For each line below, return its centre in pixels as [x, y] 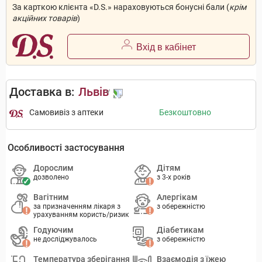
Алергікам [177, 197]
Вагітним [51, 197]
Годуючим [54, 230]
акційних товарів [45, 18]
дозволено [51, 177]
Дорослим [54, 168]
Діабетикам [181, 230]
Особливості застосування [66, 148]
